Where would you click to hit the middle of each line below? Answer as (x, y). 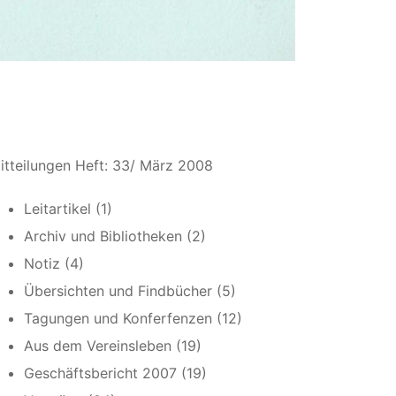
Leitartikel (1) (68, 209)
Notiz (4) (53, 264)
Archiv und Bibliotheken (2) (114, 236)
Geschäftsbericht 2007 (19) (115, 373)
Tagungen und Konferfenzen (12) (133, 319)
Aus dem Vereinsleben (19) (112, 346)
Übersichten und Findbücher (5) (129, 291)
